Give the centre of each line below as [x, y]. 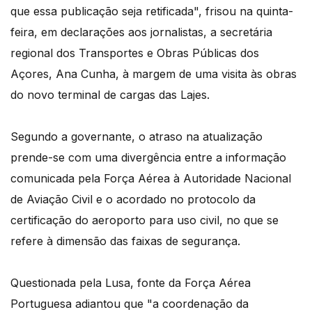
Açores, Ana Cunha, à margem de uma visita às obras [154, 74]
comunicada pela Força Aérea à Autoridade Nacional [151, 179]
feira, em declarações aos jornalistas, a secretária [141, 32]
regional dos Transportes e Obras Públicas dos [135, 53]
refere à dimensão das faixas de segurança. [125, 241]
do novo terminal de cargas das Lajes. [110, 95]
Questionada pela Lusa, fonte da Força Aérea [131, 283]
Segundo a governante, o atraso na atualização [136, 137]
